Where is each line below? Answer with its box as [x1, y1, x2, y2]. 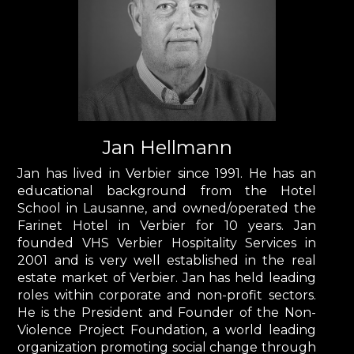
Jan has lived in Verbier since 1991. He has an [17, 165, 316, 181]
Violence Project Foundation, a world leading [17, 322, 316, 337]
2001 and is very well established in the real [17, 252, 316, 268]
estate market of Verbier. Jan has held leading [17, 269, 316, 285]
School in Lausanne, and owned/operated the [17, 200, 316, 216]
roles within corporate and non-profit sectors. [17, 287, 316, 303]
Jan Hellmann [101, 135, 232, 159]
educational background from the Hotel [17, 183, 316, 198]
